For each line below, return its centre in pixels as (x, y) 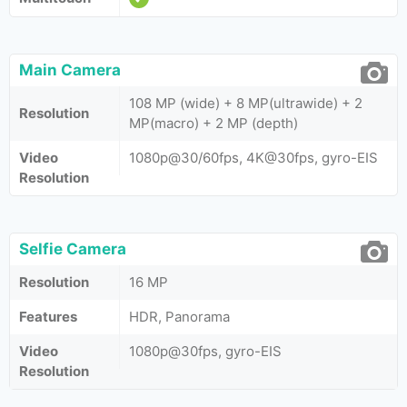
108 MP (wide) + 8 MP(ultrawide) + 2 (246, 103)
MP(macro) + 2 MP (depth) (213, 123)
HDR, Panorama (179, 317)
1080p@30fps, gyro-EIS (205, 351)
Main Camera (70, 70)
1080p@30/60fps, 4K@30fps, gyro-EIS (253, 158)
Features (48, 317)
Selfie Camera (73, 249)
